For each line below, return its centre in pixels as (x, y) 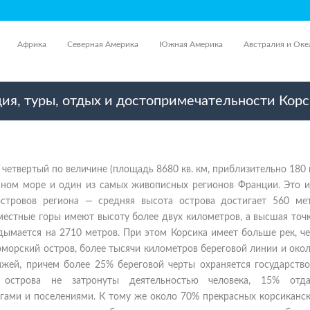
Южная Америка (191, 44)
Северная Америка (103, 44)
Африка (32, 44)
